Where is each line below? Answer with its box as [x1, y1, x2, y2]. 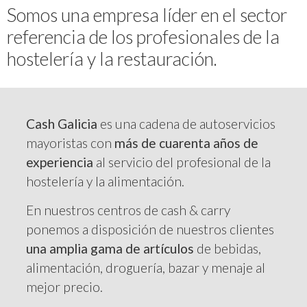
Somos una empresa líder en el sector [7, 3, 287, 27]
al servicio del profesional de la [93, 153, 271, 170]
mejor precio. [26, 279, 103, 295]
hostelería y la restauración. [7, 47, 217, 71]
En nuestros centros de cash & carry [26, 202, 231, 218]
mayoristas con [26, 134, 115, 151]
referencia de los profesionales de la [7, 25, 280, 49]
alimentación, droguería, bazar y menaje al [26, 260, 266, 275]
